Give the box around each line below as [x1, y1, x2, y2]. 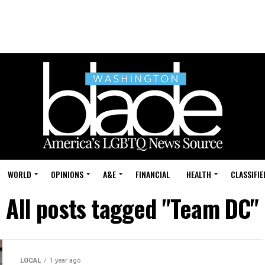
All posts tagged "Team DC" [6, 190, 259, 226]
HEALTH [186, 168, 211, 180]
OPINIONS [51, 168, 83, 180]
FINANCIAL [135, 168, 170, 180]
